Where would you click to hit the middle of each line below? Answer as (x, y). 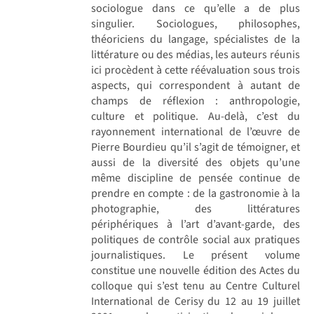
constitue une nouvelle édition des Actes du (196, 270)
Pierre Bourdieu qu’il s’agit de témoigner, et (196, 147)
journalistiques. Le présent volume (196, 255)
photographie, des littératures (196, 209)
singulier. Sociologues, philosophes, (196, 23)
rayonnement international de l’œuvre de (196, 131)
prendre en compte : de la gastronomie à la (196, 193)
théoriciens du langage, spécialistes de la (196, 39)
